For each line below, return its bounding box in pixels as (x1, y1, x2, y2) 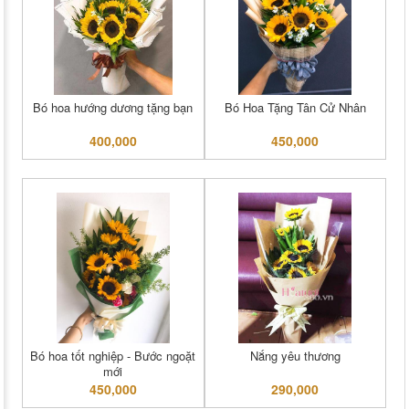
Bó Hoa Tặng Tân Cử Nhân (224, 99, 366, 117)
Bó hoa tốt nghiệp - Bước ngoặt (30, 347, 196, 365)
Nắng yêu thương (249, 347, 341, 365)
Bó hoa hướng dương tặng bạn (33, 99, 194, 117)
